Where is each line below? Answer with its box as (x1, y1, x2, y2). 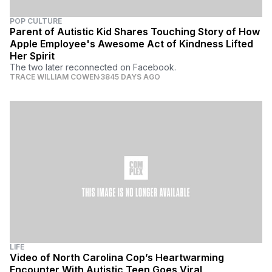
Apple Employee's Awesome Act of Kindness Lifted (10, 37, 253, 50)
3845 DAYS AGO (100, 72, 160, 81)
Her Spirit (10, 49, 55, 62)
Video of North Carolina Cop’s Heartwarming (10, 251, 224, 263)
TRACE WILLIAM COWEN (10, 72, 99, 81)
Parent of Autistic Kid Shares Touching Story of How (10, 25, 260, 38)
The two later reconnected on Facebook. (10, 61, 176, 72)
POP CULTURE (10, 16, 62, 25)
